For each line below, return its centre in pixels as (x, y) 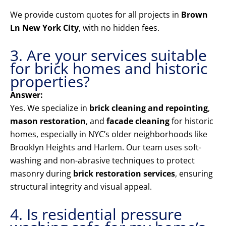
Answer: (26, 95)
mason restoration (48, 121)
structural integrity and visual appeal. (81, 187)
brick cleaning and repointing (149, 108)
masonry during (42, 174)
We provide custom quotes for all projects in (96, 15)
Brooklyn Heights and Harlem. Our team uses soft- (106, 148)
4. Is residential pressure (96, 214)
